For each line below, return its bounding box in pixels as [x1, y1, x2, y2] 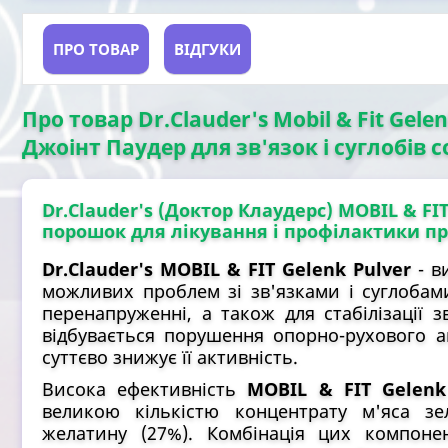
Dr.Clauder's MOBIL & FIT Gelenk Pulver [42, 257, 412, 282]
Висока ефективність [42, 377, 248, 402]
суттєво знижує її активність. [42, 345, 298, 370]
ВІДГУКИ [174, 39, 241, 60]
